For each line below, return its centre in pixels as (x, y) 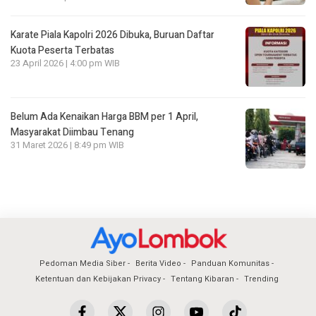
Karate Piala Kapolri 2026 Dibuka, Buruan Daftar (113, 35)
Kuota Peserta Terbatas (62, 51)
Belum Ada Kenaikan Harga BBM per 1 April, (104, 117)
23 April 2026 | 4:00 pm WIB (65, 64)
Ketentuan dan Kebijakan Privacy (98, 279)
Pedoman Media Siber (83, 263)
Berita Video (158, 263)
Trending (261, 279)
